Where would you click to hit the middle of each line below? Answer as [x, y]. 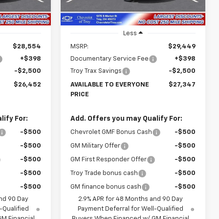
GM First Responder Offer [109, 160]
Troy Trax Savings [96, 71]
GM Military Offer [96, 146]
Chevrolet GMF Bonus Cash [111, 132]
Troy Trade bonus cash [104, 174]
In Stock [86, 5]
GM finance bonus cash [106, 187]
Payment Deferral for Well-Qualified [131, 209]
